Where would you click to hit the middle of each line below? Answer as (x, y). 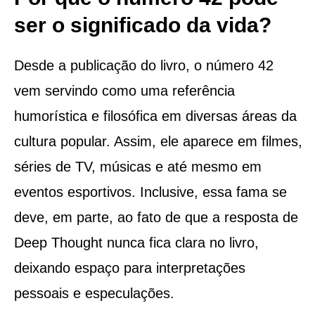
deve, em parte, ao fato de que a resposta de (156, 217)
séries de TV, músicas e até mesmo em (137, 166)
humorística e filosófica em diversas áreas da (155, 116)
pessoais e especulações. (94, 293)
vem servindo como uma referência (124, 90)
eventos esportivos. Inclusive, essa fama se (150, 192)
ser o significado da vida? (142, 25)
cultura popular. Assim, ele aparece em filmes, (158, 141)
